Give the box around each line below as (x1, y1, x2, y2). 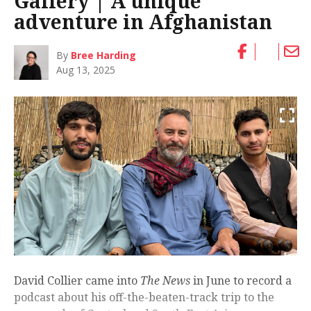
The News (140, 273, 190, 289)
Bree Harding (71, 48, 137, 62)
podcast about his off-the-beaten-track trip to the (14, 289, 274, 305)
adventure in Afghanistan (14, 8, 272, 35)
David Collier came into (14, 273, 140, 289)
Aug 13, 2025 (56, 62, 116, 76)
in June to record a (190, 273, 292, 289)
